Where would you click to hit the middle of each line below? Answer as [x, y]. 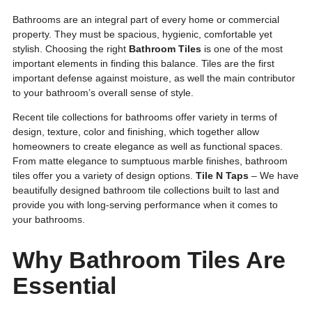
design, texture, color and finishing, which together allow [136, 132]
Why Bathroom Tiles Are [149, 259]
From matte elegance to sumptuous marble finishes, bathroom [150, 161]
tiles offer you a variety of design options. [104, 176]
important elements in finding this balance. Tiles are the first [143, 64]
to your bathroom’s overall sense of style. [103, 93]
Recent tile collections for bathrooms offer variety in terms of [145, 117]
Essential [64, 285]
